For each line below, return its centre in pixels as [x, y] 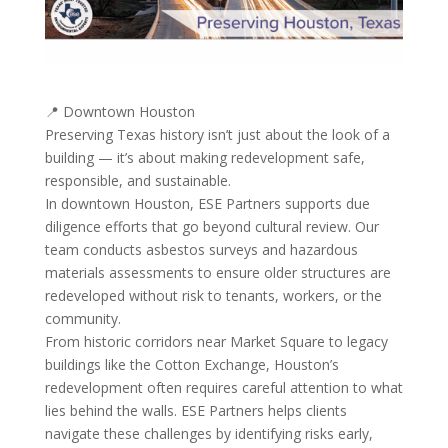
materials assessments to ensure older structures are [217, 272]
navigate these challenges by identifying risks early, [208, 433]
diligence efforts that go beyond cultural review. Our [211, 226]
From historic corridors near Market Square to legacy [216, 341]
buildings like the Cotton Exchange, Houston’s [191, 364]
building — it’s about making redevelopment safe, [204, 157]
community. [82, 318]
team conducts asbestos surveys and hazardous [201, 249]
